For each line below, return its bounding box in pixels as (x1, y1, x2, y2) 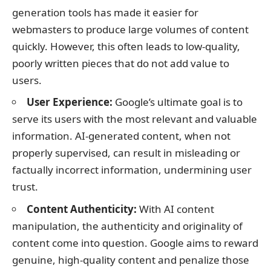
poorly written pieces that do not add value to (12, 56, 229, 70)
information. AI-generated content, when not (12, 129, 230, 143)
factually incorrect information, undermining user (12, 163, 252, 177)
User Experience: (27, 95, 113, 109)
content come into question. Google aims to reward (12, 235, 258, 250)
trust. (12, 180, 38, 194)
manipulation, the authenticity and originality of (12, 218, 243, 233)
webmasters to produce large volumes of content (12, 22, 249, 36)
